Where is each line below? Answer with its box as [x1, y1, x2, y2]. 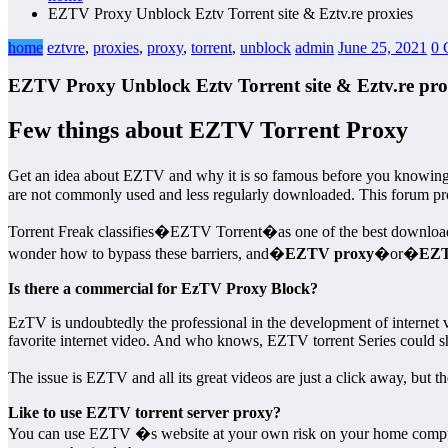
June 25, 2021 [338, 38, 427, 56]
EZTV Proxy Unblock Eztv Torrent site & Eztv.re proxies [48, 4, 413, 22]
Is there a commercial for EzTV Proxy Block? [8, 280, 318, 298]
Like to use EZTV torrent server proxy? [8, 404, 281, 422]
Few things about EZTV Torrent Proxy [8, 117, 408, 144]
